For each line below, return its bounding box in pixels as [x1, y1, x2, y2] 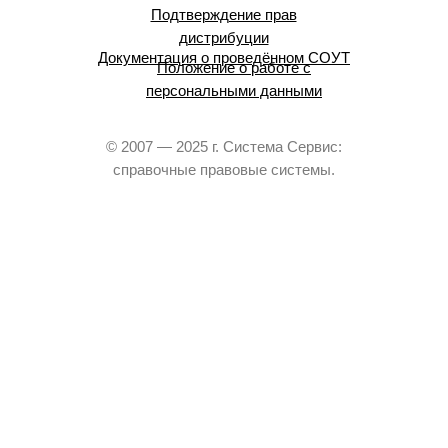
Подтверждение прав [150, 6, 297, 23]
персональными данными [146, 82, 322, 99]
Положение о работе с [157, 59, 311, 76]
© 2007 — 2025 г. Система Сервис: [106, 138, 342, 155]
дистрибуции [178, 29, 269, 46]
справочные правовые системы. [113, 161, 335, 178]
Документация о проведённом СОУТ [98, 49, 350, 66]
